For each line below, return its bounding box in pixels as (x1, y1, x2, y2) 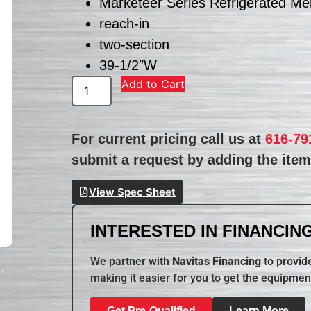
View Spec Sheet (89, 185, 176, 199)
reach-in (99, 15, 150, 31)
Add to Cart (121, 76, 185, 91)
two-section (99, 36, 170, 52)
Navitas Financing (172, 255, 262, 269)
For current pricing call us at (72, 131, 266, 146)
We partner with (90, 255, 173, 269)
